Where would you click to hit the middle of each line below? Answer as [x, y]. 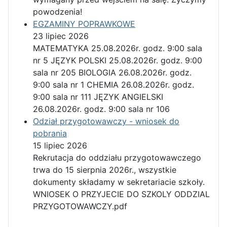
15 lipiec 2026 [60, 146]
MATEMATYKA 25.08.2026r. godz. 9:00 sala [118, 48]
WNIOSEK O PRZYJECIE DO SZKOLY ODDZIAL [121, 194]
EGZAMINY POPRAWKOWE [84, 24]
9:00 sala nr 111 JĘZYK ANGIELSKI [98, 97]
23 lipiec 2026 [61, 36]
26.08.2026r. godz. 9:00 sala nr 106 [101, 109]
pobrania [50, 134]
